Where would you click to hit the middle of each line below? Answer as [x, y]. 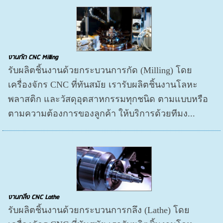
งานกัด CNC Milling [33, 58]
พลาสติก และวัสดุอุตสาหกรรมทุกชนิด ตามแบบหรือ [108, 99]
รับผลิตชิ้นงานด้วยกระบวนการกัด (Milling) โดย [100, 70]
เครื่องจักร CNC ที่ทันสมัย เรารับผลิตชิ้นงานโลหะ [103, 85]
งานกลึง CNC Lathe [34, 198]
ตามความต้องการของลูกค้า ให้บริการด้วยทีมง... [102, 114]
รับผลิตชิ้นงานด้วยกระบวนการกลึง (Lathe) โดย [99, 210]
